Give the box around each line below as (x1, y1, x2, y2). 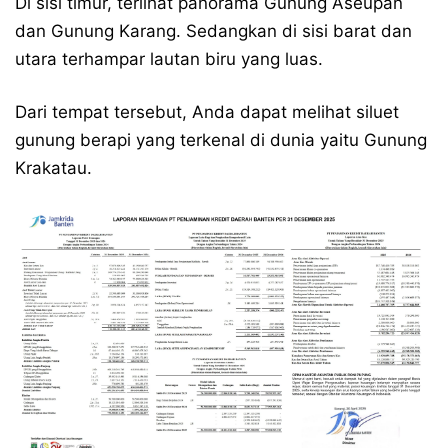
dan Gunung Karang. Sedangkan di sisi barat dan (15, 21, 412, 41)
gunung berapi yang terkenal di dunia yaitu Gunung (15, 130, 427, 150)
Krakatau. (15, 158, 92, 178)
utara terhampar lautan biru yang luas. (15, 49, 323, 69)
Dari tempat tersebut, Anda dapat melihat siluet (15, 102, 399, 122)
